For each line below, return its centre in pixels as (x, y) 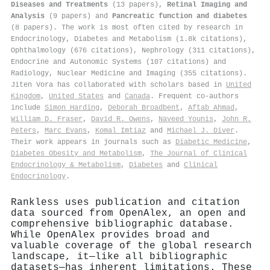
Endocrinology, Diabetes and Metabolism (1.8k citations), (129, 39)
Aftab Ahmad (211, 108)
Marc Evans (66, 130)
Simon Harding (72, 108)
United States (76, 96)
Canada (137, 96)
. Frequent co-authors (194, 96)
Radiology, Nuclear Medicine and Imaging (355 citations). (129, 73)
